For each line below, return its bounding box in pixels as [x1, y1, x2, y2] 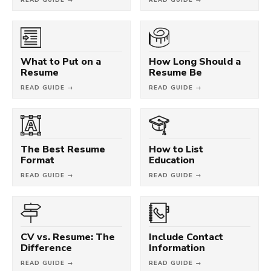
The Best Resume [21, 143, 105, 155]
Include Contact [149, 231, 223, 243]
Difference [21, 242, 72, 253]
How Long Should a [149, 56, 241, 67]
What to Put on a [21, 56, 101, 67]
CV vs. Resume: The [21, 231, 115, 243]
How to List [149, 143, 203, 155]
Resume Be [149, 67, 202, 78]
